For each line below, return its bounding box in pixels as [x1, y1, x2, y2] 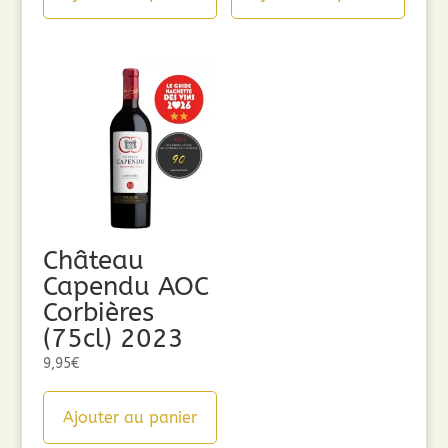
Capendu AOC [42, 271, 209, 303]
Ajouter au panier [62, 408, 197, 428]
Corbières [42, 297, 154, 329]
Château [42, 245, 144, 277]
